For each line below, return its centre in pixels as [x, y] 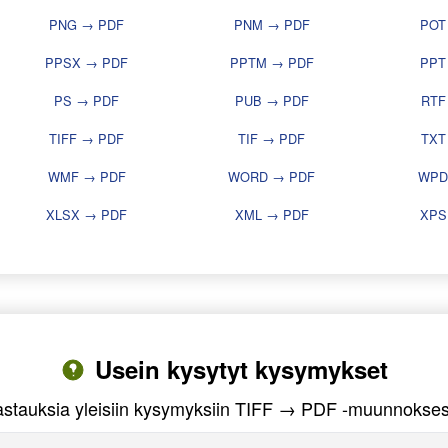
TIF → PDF [271, 139]
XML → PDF [271, 215]
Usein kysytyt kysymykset [241, 369]
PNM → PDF [271, 25]
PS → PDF [86, 101]
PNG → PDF [86, 25]
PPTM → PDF [271, 63]
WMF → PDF [86, 177]
